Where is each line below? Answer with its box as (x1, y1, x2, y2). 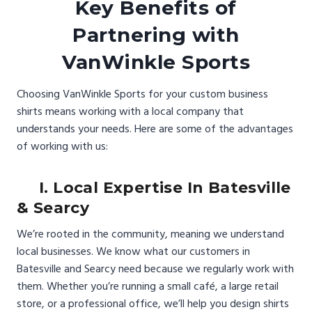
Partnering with (72, 23, 240, 47)
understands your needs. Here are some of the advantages (17, 121, 293, 137)
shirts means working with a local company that (17, 104, 244, 120)
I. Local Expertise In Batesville (17, 178, 291, 198)
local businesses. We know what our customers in (17, 244, 250, 260)
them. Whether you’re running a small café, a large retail (17, 279, 279, 295)
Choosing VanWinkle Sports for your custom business (17, 86, 268, 102)
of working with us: (17, 139, 108, 155)
